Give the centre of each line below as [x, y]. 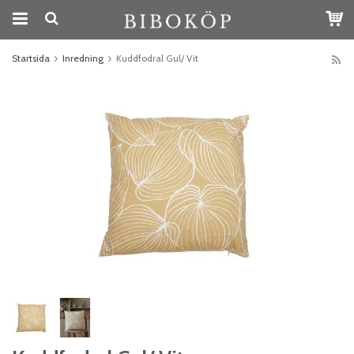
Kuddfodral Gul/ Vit [157, 58]
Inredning [83, 58]
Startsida [31, 58]
